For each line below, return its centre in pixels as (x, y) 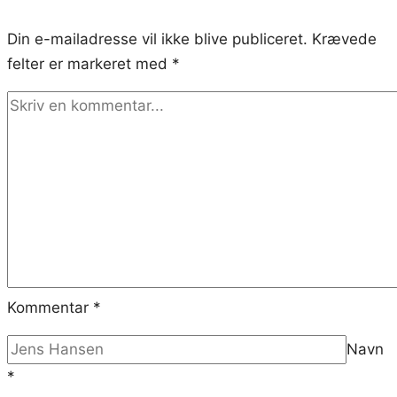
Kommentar (50, 307)
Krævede (344, 39)
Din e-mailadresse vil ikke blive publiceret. (157, 39)
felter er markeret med (90, 63)
